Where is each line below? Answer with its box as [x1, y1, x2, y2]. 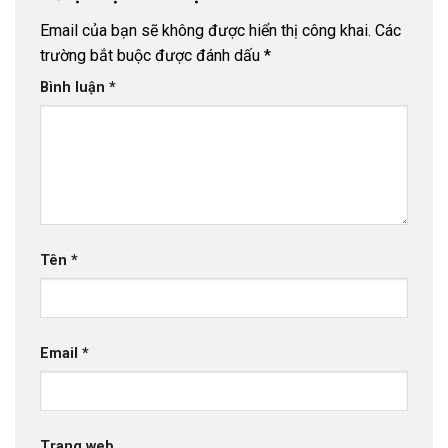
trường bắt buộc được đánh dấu [40, 46, 264, 66]
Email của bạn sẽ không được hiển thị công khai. [40, 21, 371, 41]
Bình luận [40, 79, 109, 97]
